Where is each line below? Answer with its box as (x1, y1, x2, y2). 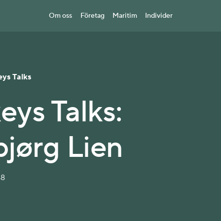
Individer (145, 11, 173, 20)
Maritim (112, 11, 137, 20)
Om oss (49, 11, 72, 20)
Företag (80, 11, 105, 20)
